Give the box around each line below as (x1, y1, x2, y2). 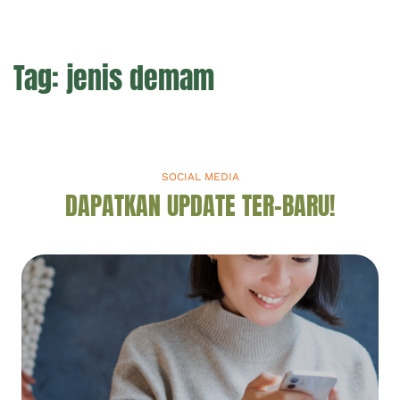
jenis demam (66, 55, 214, 100)
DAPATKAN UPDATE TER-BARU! (65, 186, 335, 224)
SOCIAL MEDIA (161, 170, 239, 183)
